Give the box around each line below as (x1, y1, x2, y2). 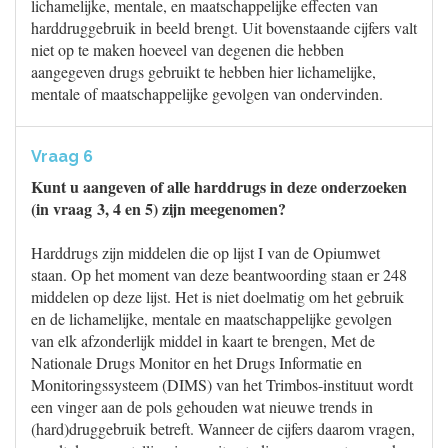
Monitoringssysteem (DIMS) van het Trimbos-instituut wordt (31, 374, 413, 395)
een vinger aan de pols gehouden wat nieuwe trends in (31, 396, 373, 417)
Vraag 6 (31, 147, 93, 166)
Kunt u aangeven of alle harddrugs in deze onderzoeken (31, 175, 407, 198)
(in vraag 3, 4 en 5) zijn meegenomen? (31, 197, 286, 220)
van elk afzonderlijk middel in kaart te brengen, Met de (31, 330, 375, 351)
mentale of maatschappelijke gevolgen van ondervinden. (31, 83, 383, 104)
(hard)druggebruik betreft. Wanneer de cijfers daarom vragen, (31, 418, 415, 439)
